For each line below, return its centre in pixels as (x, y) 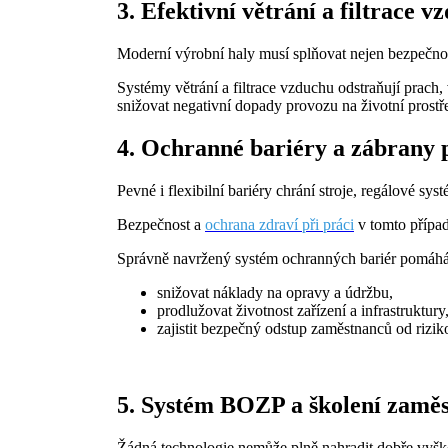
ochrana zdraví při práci (279, 225)
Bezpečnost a (161, 225)
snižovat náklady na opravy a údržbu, (275, 293)
